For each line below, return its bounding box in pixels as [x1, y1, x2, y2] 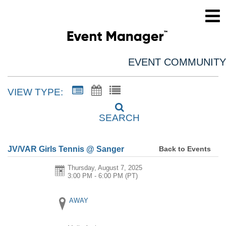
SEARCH [99, 112, 140, 123]
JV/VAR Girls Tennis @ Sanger [8, 145, 124, 154]
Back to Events [159, 144, 211, 153]
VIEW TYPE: [8, 87, 63, 98]
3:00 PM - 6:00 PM [68, 172, 124, 180]
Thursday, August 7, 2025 [68, 164, 143, 172]
